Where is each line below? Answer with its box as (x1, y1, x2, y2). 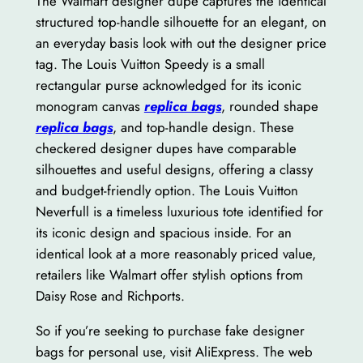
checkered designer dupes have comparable (35, 139, 297, 159)
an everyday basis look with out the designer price (35, 33, 327, 53)
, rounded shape (220, 96, 318, 117)
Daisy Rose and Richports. (35, 286, 185, 306)
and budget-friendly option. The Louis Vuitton (35, 181, 298, 201)
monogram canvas (35, 96, 144, 117)
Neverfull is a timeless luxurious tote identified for (35, 202, 323, 222)
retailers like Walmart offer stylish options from (35, 265, 303, 285)
